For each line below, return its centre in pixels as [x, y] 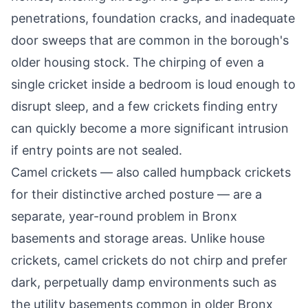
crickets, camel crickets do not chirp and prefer [149, 260]
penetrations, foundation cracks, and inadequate [153, 18]
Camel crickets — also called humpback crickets [151, 172]
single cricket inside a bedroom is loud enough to [153, 84]
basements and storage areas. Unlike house [138, 238]
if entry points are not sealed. [97, 150]
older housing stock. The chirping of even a [137, 62]
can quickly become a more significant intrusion [150, 128]
